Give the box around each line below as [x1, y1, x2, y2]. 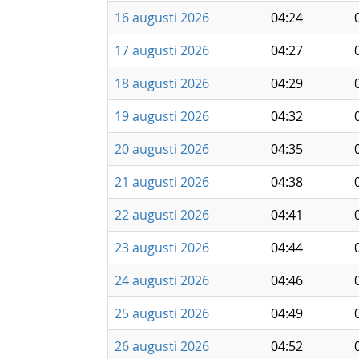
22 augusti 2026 [115, 206, 209, 224]
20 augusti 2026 [115, 140, 209, 158]
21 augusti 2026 [115, 173, 209, 191]
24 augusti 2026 [115, 272, 209, 289]
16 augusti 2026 [115, 9, 209, 26]
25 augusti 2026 [115, 305, 209, 322]
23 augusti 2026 [115, 239, 209, 256]
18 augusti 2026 [115, 75, 209, 92]
